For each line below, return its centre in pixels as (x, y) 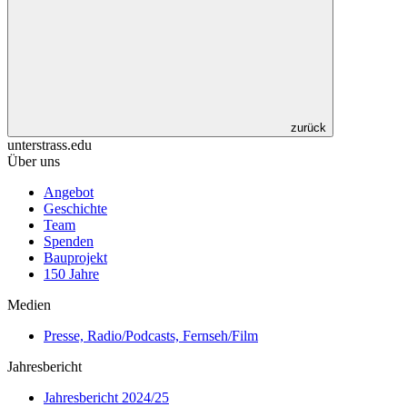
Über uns (34, 161)
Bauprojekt (75, 257)
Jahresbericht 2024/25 (106, 397)
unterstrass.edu (50, 144)
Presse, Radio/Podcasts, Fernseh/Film (151, 335)
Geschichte (75, 208)
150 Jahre (71, 273)
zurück (307, 127)
